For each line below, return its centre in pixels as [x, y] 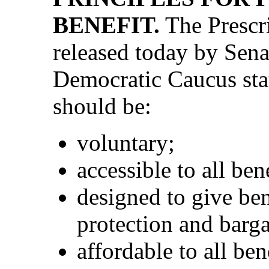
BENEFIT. [106, 25]
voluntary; [126, 142]
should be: [102, 106]
